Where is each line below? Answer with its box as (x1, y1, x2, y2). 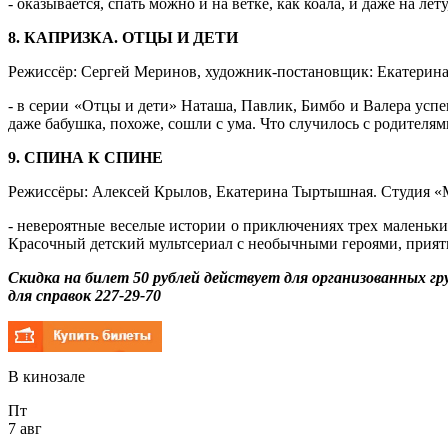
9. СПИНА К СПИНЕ (8, 148, 163, 166)
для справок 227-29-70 (8, 286, 161, 304)
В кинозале (8, 367, 85, 385)
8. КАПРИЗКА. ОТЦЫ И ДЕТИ (8, 28, 238, 46)
